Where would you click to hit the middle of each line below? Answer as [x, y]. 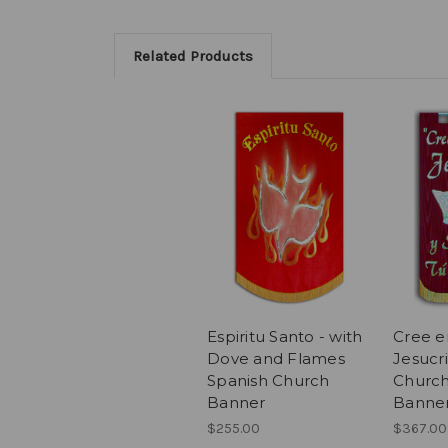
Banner [236, 403]
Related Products [192, 55]
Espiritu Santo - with [285, 337]
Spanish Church [268, 381]
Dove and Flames [276, 359]
